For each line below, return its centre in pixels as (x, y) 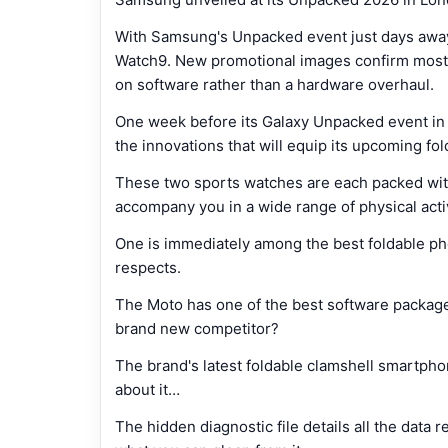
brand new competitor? (197, 328)
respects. (148, 267)
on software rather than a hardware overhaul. (274, 84)
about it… (147, 389)
